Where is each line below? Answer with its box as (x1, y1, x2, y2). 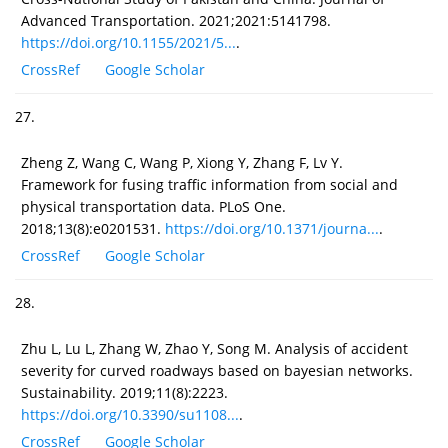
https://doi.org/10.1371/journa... (165, 218, 379, 238)
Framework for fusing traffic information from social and (21, 174, 398, 194)
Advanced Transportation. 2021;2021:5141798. (21, 10, 331, 30)
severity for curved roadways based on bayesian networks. (21, 360, 413, 380)
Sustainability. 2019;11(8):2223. (21, 382, 228, 402)
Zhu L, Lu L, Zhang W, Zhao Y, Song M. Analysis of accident (21, 338, 408, 358)
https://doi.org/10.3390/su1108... (21, 404, 239, 424)
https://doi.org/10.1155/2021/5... (21, 32, 236, 52)
